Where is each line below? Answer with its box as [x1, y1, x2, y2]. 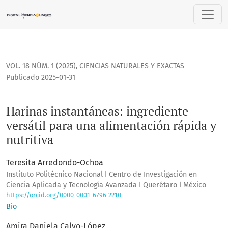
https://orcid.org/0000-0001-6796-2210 [6, 191, 121, 199]
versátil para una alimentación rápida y [6, 117, 216, 134]
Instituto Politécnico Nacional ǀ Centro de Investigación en [6, 170, 197, 179]
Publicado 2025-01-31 [6, 73, 75, 82]
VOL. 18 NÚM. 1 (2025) [6, 62, 76, 71]
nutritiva [6, 131, 53, 148]
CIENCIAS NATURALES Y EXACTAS [79, 62, 184, 71]
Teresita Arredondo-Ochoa [6, 158, 103, 168]
